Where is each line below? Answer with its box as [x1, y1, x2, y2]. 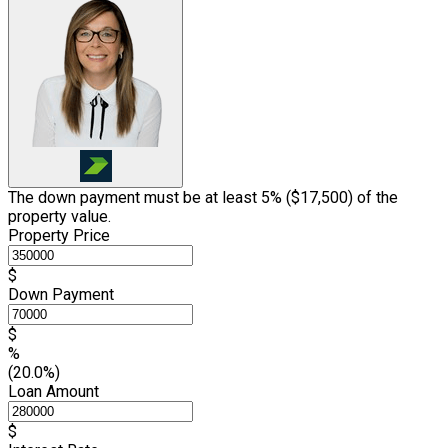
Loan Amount [8, 381, 99, 401]
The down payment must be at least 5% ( [8, 187, 291, 207]
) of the [348, 187, 398, 207]
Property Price [8, 225, 110, 245]
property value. [8, 206, 111, 226]
